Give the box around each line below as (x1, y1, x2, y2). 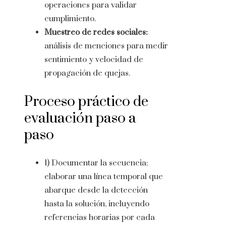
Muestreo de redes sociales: (44, 27, 148, 38)
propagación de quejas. (44, 68, 130, 79)
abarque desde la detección (44, 185, 148, 196)
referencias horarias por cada (44, 212, 155, 223)
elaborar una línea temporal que (44, 172, 163, 182)
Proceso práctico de (24, 93, 148, 111)
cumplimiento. (44, 14, 96, 24)
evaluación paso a (24, 109, 136, 128)
